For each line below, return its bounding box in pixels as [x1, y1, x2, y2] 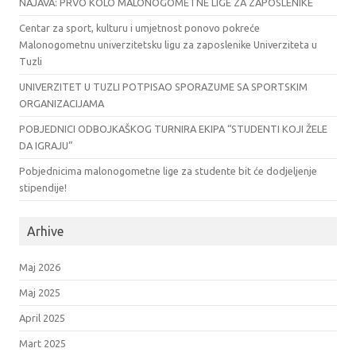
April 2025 [19, 311, 65, 323]
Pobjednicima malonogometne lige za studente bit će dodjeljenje [19, 164, 317, 176]
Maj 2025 [19, 286, 60, 298]
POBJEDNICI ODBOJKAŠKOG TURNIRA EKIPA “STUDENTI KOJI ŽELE [19, 122, 327, 134]
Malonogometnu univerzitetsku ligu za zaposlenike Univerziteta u [19, 38, 317, 50]
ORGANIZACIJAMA [19, 97, 104, 109]
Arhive [27, 223, 64, 238]
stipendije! [19, 181, 67, 193]
